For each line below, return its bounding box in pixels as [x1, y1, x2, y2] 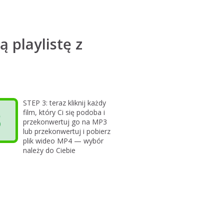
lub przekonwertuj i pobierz [23, 126, 110, 136]
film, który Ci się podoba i [23, 107, 105, 117]
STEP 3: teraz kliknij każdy [23, 98, 106, 107]
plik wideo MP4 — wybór [23, 136, 103, 145]
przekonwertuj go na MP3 [23, 117, 107, 126]
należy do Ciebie [23, 145, 75, 155]
